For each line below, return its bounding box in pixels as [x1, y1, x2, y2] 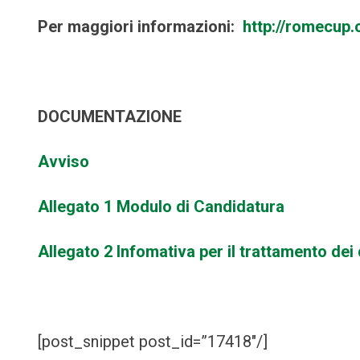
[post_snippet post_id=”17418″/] [38, 331, 268, 351]
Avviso [38, 151, 89, 171]
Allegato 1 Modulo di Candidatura [38, 196, 284, 216]
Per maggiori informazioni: [38, 16, 243, 36]
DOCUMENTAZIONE [38, 106, 182, 126]
